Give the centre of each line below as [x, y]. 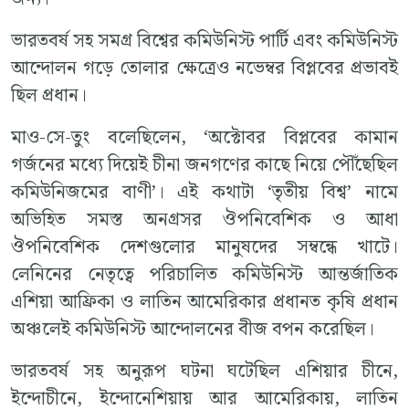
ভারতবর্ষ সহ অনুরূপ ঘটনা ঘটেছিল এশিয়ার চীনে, [204, 371]
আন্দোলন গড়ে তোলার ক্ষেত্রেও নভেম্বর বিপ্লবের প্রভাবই [204, 68]
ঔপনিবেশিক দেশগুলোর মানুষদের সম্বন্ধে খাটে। [204, 247]
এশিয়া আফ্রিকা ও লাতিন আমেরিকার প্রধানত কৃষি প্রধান [204, 302]
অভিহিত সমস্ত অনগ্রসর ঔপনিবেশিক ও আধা [204, 220]
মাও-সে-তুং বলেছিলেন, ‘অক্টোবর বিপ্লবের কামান [204, 137]
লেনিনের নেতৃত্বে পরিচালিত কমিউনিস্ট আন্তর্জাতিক [204, 274]
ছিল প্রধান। [49, 95]
